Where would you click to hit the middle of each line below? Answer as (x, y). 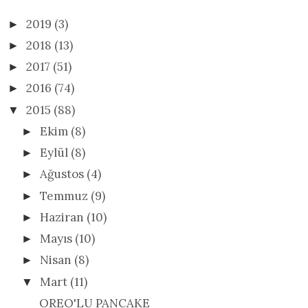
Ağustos (64, 174)
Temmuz (66, 196)
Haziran (64, 217)
